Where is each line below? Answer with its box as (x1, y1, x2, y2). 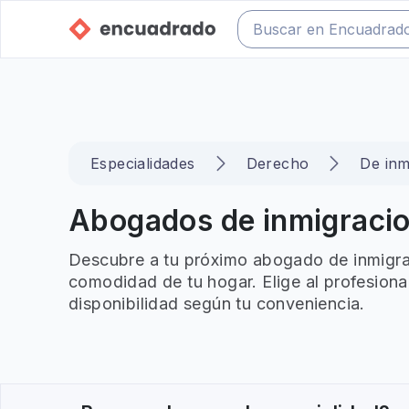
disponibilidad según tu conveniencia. (68, 294, 365, 313)
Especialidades (90, 154, 195, 173)
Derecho (246, 154, 309, 173)
